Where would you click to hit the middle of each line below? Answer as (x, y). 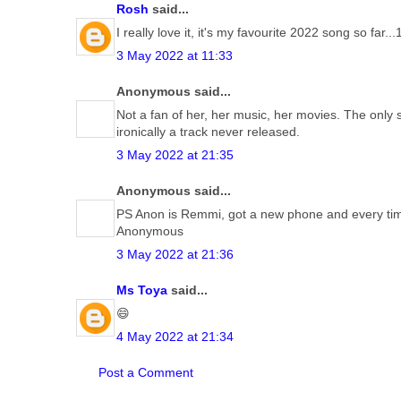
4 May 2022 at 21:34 (175, 336)
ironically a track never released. (208, 131)
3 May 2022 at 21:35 (175, 154)
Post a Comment (146, 372)
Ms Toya (142, 290)
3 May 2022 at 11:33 (175, 55)
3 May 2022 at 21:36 (175, 254)
